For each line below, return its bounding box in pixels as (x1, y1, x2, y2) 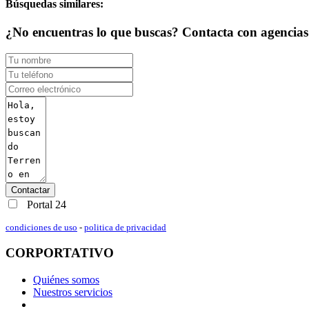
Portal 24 (24, 198, 66, 210)
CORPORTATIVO (6, 246, 114, 261)
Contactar (11, 184, 50, 195)
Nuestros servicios (33, 286, 112, 299)
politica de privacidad (84, 221, 166, 232)
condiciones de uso (6, 221, 77, 232)
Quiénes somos (33, 274, 99, 286)
